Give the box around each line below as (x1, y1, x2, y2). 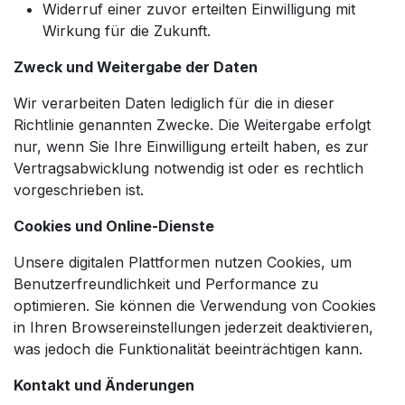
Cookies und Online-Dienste (14, 216, 214, 235)
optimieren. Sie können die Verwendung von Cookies (14, 296, 376, 315)
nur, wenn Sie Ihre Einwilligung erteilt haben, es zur (14, 137, 369, 155)
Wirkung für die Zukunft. (42, 21, 211, 40)
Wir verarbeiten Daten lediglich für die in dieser (14, 93, 334, 112)
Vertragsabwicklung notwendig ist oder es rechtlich (14, 158, 363, 177)
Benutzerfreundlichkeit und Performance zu (14, 274, 318, 293)
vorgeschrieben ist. (14, 180, 144, 199)
